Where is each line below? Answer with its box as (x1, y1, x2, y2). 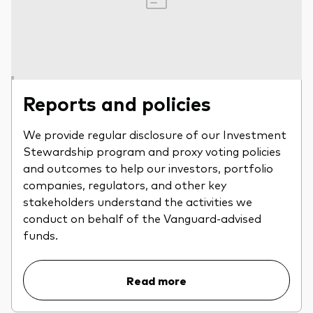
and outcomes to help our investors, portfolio (23, 160, 273, 175)
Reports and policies (23, 89, 211, 116)
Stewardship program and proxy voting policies (23, 143, 281, 159)
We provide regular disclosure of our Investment (23, 126, 286, 142)
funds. (23, 227, 58, 242)
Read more (126, 272, 187, 288)
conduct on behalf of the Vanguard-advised (23, 210, 261, 226)
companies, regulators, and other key (23, 177, 226, 192)
